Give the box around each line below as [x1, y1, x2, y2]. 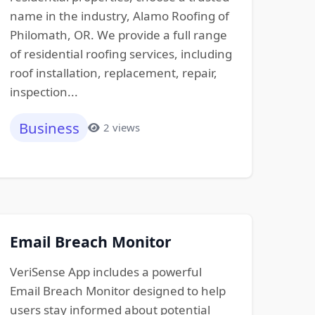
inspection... [9, 84, 78, 101]
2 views [103, 120, 140, 135]
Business [18, 117, 79, 138]
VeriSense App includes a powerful [9, 263, 202, 280]
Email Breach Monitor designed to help [9, 282, 226, 299]
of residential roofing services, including [9, 46, 232, 63]
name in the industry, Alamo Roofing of [9, 8, 229, 25]
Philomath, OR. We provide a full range [9, 27, 227, 44]
